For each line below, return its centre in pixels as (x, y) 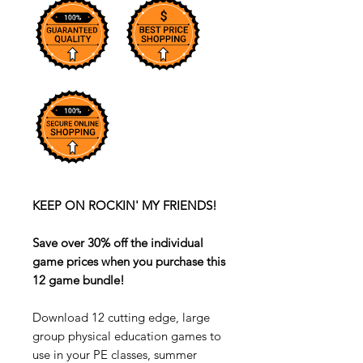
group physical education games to (127, 336)
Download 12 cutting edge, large (121, 318)
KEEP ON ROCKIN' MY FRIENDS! (125, 206)
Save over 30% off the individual (118, 243)
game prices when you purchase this (129, 262)
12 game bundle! (79, 280)
